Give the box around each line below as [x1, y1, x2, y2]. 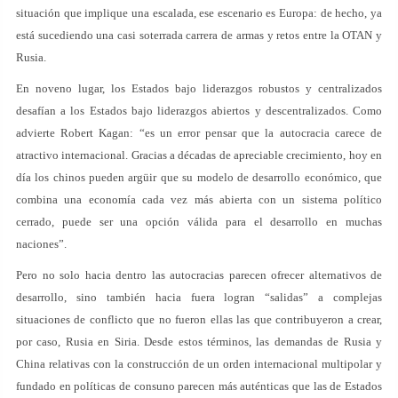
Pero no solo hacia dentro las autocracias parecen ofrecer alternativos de [16, 268, 382, 282]
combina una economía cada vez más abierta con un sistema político [16, 193, 382, 206]
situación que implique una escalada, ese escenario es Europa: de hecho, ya [16, 6, 382, 20]
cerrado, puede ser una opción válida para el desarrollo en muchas [16, 215, 382, 228]
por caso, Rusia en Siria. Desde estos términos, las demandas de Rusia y [16, 335, 382, 348]
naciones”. [16, 237, 67, 251]
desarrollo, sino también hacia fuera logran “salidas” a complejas [16, 291, 382, 304]
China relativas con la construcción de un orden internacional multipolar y [16, 357, 382, 370]
